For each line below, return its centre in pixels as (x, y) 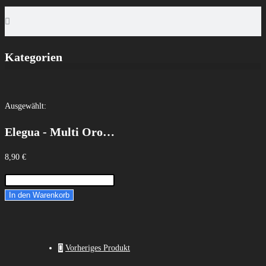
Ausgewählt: (26, 106)
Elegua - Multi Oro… (60, 132)
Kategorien (34, 57)
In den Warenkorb (39, 195)
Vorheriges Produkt (98, 248)
